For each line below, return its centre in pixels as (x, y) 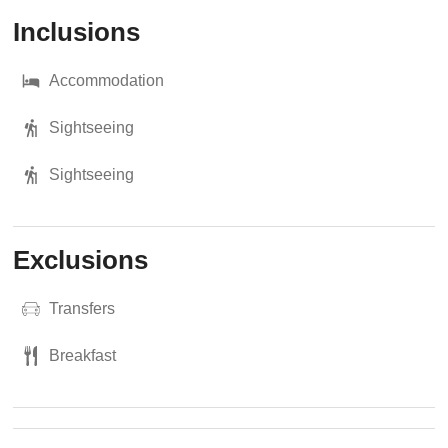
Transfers (82, 308)
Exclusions (81, 260)
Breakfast (83, 355)
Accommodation (107, 80)
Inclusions (77, 32)
